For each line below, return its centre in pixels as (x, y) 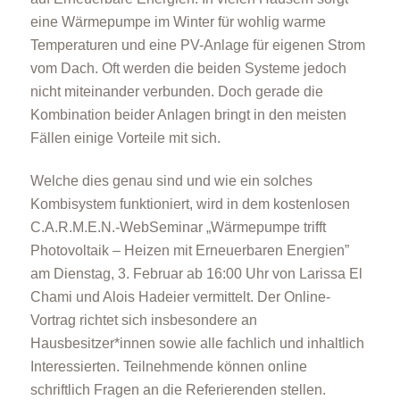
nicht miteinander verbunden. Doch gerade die (176, 92)
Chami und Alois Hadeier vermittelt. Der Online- (180, 297)
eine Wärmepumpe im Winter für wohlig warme (178, 22)
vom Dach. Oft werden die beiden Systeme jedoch (188, 68)
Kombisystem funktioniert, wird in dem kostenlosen (190, 204)
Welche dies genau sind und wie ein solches (171, 181)
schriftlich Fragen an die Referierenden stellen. (178, 390)
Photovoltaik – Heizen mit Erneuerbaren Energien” (189, 251)
